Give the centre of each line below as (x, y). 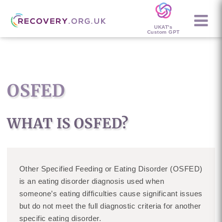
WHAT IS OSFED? (68, 123)
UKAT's (164, 27)
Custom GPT (163, 32)
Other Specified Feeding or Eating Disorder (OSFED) (111, 169)
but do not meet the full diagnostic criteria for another (110, 206)
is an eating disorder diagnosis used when (92, 181)
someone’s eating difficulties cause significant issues (111, 194)
